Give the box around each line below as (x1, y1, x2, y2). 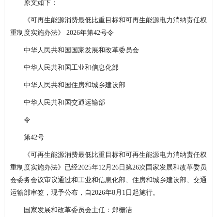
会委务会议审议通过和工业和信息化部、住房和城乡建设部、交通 (10, 176, 207, 184)
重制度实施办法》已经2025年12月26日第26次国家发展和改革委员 (10, 163, 207, 171)
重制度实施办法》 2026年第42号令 (10, 29, 114, 36)
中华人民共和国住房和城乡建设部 (10, 81, 125, 89)
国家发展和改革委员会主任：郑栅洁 (10, 206, 132, 214)
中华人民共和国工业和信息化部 (10, 63, 119, 71)
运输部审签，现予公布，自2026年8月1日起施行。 (10, 188, 159, 196)
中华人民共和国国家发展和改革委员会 (10, 46, 139, 54)
